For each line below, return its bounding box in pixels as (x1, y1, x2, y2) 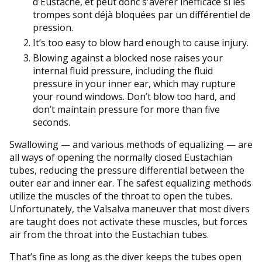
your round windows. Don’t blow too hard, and (33, 90, 236, 104)
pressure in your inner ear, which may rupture (33, 77, 236, 91)
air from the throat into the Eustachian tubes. (9, 228, 209, 242)
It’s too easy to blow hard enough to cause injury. (33, 36, 249, 50)
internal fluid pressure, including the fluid (33, 64, 213, 78)
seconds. (33, 116, 70, 129)
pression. (33, 21, 73, 35)
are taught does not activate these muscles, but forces (9, 215, 247, 229)
